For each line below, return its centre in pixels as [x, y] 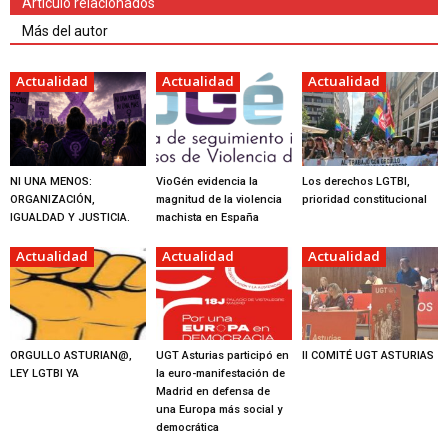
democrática [187, 428]
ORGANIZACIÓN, [52, 199]
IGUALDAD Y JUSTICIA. [70, 217]
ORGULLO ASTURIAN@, [71, 356]
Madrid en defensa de [212, 392]
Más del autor [65, 31]
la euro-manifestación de [220, 374]
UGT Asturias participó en [222, 356]
